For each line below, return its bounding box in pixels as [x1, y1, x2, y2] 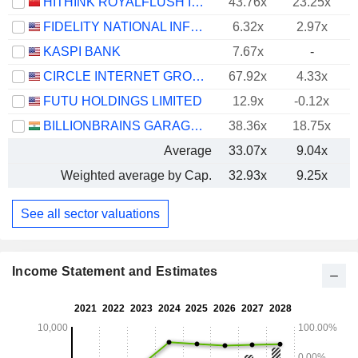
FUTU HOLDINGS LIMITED [43, 94, 202, 108]
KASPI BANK [43, 45, 121, 58]
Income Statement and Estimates [12, 265, 218, 279]
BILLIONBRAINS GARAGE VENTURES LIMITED [190, 119, 203, 133]
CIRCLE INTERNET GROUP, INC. [192, 70, 205, 83]
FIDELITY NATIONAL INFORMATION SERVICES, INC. [190, 20, 203, 34]
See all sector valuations [21, 206, 160, 221]
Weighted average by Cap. [61, 169, 212, 182]
